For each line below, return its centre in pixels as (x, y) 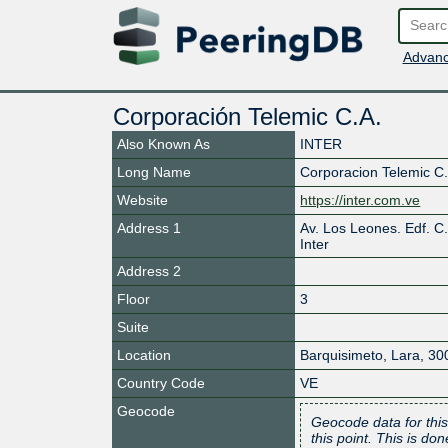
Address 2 (149, 270)
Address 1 (149, 227)
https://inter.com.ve (360, 199)
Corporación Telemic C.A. (247, 116)
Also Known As (163, 143)
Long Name (154, 171)
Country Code (161, 382)
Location (144, 354)
